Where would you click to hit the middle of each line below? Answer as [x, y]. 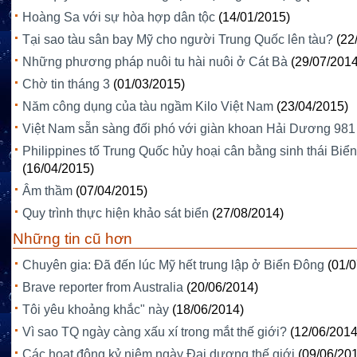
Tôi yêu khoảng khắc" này [96, 310]
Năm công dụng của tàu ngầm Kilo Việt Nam [148, 107]
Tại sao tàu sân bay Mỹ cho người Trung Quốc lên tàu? [178, 40]
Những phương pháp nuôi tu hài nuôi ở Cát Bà [155, 62]
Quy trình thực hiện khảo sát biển [116, 214]
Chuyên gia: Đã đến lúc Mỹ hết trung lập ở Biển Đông [173, 265]
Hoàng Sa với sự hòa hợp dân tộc [119, 18]
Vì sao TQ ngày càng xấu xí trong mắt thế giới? [155, 332]
